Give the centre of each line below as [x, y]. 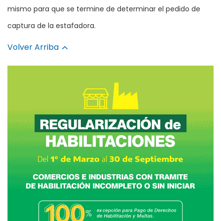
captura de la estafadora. [52, 26]
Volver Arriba [34, 47]
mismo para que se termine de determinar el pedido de [104, 9]
